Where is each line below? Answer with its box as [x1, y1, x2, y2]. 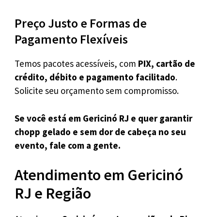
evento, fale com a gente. [15, 139, 121, 151]
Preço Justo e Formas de [15, 15, 147, 31]
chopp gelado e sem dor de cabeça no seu [15, 125, 186, 138]
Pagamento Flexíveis [15, 31, 128, 47]
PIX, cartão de [138, 58, 195, 70]
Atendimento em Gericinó [15, 165, 183, 185]
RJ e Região [15, 184, 91, 203]
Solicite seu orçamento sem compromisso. [15, 85, 179, 97]
